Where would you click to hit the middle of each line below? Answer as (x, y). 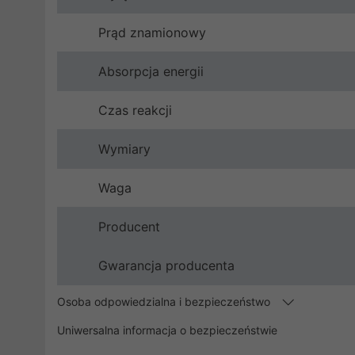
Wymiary (124, 149)
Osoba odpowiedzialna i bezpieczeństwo (165, 301)
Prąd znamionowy (152, 32)
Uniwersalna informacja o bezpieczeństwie (167, 330)
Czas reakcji (135, 110)
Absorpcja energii (151, 71)
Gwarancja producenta (166, 265)
